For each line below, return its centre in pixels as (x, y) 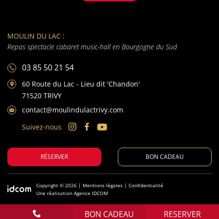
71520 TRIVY (42, 96)
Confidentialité (146, 186)
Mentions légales (103, 186)
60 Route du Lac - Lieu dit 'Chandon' (81, 84)
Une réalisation (55, 193)
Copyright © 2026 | (60, 186)
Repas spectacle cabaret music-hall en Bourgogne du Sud (92, 47)
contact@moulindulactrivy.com (73, 110)
